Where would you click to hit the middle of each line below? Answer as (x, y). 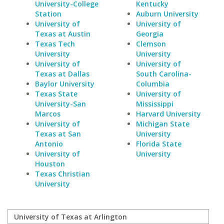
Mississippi (154, 104)
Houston (50, 164)
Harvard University (168, 114)
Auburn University (167, 14)
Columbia (152, 84)
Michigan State (162, 124)
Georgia (149, 34)
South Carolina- (163, 74)
